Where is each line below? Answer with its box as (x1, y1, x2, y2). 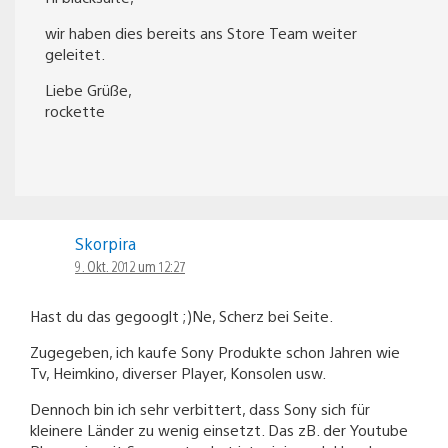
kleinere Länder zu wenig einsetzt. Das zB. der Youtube (30, 419, 408, 439)
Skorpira (75, 232, 136, 254)
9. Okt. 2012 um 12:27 (75, 256, 185, 275)
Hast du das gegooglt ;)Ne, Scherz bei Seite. (30, 305, 333, 325)
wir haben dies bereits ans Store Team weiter (45, 22, 357, 42)
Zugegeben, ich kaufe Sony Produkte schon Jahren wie (30, 341, 400, 361)
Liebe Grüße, (45, 79, 132, 99)
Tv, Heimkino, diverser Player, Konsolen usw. (30, 362, 326, 382)
